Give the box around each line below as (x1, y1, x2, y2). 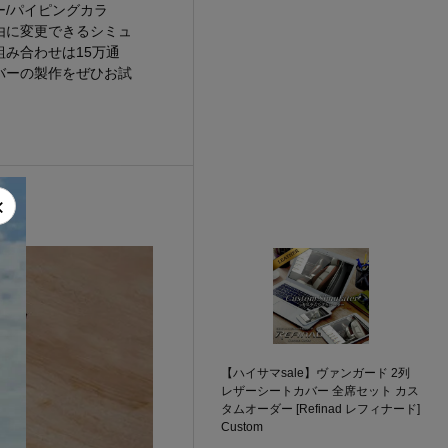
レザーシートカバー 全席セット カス (221, 384, 420, 398)
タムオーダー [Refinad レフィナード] (221, 402, 421, 416)
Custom (221, 420, 264, 434)
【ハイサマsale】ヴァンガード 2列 (221, 366, 411, 380)
